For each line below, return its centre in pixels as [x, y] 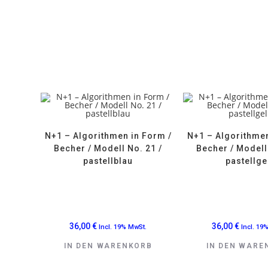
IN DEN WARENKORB [108, 246]
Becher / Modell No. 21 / [108, 148]
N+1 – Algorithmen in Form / [108, 135]
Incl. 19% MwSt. [123, 227]
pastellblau [108, 161]
